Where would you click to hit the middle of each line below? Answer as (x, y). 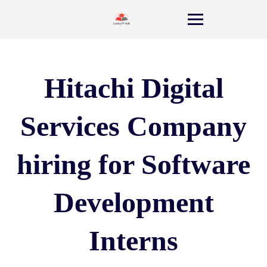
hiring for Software (133, 164)
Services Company (133, 126)
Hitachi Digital (133, 88)
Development (133, 202)
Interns (133, 240)
